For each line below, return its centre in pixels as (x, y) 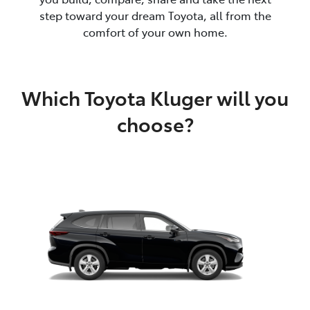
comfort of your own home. (155, 31)
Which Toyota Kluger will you (155, 97)
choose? (155, 123)
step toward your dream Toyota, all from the (155, 15)
